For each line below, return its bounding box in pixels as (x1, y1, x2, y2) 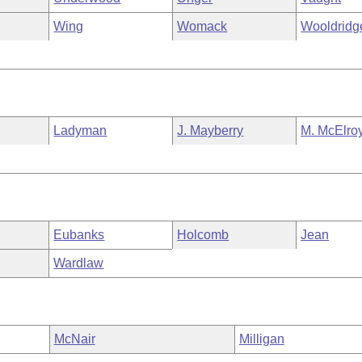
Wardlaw (53, 256, 104, 270)
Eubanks (53, 228, 105, 242)
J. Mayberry (177, 124, 244, 137)
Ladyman (53, 124, 107, 137)
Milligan (238, 332, 284, 346)
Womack (177, 19, 228, 33)
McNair (53, 332, 95, 346)
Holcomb (177, 228, 229, 242)
